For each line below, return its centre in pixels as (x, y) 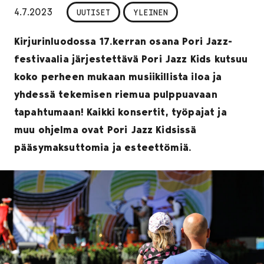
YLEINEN (151, 12)
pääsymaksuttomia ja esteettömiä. (103, 148)
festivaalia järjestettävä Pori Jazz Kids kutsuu (131, 59)
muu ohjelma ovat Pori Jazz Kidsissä (105, 130)
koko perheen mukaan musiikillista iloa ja (118, 77)
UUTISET (93, 12)
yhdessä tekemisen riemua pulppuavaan (116, 95)
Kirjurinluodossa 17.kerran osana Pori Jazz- (123, 42)
